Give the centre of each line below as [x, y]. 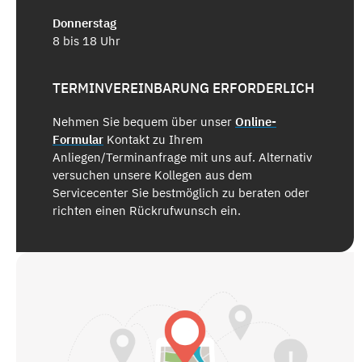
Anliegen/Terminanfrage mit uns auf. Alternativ [182, 158]
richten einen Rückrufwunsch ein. [147, 211]
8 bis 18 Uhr [86, 41]
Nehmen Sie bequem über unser [144, 122]
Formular [78, 140]
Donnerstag [84, 23]
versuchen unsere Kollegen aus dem [152, 175]
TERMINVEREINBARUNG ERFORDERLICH [183, 88]
